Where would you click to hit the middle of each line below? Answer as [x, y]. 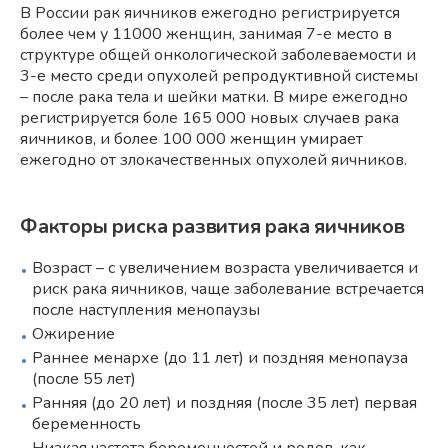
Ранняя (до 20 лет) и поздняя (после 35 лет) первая [224, 402]
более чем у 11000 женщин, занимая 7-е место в [206, 33]
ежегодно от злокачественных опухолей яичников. [213, 159]
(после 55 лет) [84, 378]
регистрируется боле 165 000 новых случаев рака [209, 117]
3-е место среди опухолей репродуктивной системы [219, 75]
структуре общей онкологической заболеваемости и [218, 54]
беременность [86, 423]
